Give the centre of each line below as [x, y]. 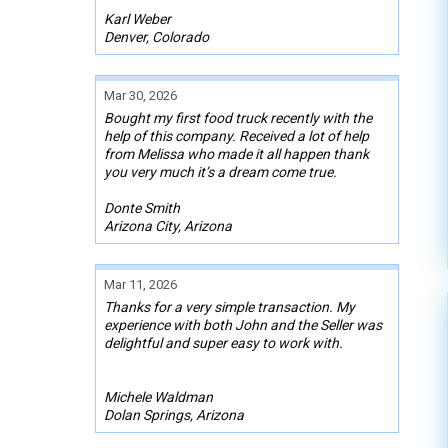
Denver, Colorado [156, 36]
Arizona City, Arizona [168, 225]
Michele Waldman [158, 396]
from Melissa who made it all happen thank [236, 153]
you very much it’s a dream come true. [220, 171]
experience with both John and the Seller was [243, 324]
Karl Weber [137, 18]
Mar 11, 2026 [140, 284]
